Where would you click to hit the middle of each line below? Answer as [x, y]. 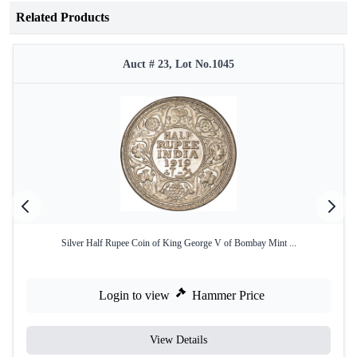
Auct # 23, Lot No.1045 [178, 64]
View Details [178, 340]
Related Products [63, 17]
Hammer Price [228, 295]
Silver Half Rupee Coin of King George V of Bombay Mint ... [178, 243]
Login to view [134, 295]
